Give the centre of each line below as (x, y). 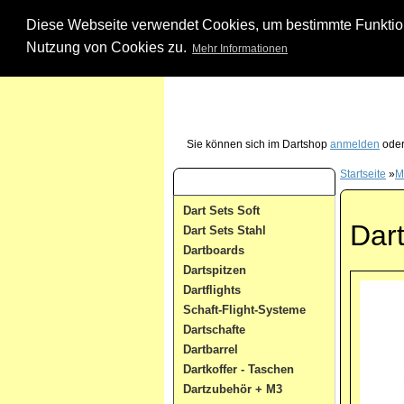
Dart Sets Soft (221, 211)
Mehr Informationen (240, 49)
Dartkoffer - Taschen (239, 369)
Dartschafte (214, 330)
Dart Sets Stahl (225, 230)
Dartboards (214, 250)
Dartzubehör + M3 (233, 389)
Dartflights (212, 290)
